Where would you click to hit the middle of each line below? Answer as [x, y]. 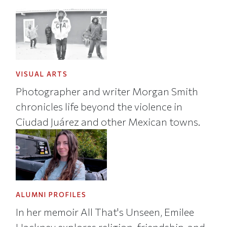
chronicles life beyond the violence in [99, 106]
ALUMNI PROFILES [51, 195]
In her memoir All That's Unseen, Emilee [105, 212]
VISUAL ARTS [42, 74]
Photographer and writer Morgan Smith [107, 91]
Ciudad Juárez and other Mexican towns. [108, 121]
